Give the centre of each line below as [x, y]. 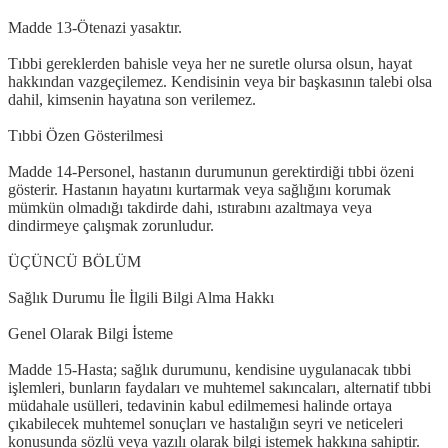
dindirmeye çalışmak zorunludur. [111, 225]
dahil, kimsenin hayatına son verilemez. [132, 99]
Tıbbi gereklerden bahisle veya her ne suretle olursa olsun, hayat [210, 63]
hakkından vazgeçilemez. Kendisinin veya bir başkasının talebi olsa [220, 81]
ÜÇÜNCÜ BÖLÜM [74, 261]
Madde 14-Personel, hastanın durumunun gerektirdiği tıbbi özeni [211, 171]
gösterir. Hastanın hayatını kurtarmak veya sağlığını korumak [199, 189]
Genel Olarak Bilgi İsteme [90, 333]
